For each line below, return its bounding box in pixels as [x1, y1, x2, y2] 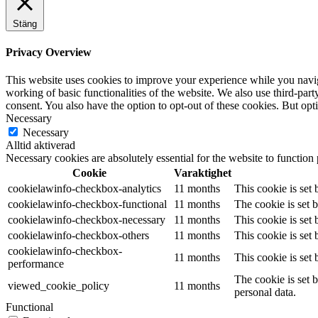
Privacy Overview [6, 46, 92, 59]
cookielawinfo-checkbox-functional [8, 198, 167, 211]
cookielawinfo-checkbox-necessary [8, 214, 165, 226]
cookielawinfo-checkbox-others [8, 229, 149, 242]
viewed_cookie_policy [8, 280, 109, 292]
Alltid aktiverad [6, 139, 75, 152]
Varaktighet [174, 167, 231, 180]
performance [8, 258, 64, 270]
